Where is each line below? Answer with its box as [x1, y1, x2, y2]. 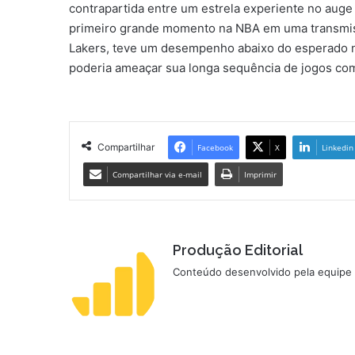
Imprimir [244, 169, 277, 181]
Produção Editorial [173, 242, 303, 259]
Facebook [197, 142, 233, 154]
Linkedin [322, 142, 353, 154]
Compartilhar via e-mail [113, 169, 202, 181]
